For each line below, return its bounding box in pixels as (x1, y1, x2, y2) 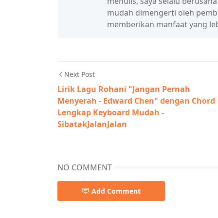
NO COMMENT (57, 162, 112, 173)
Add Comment (91, 186, 141, 196)
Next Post (64, 70, 95, 79)
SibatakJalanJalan (57, 119, 127, 129)
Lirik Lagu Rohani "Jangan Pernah (57, 84, 190, 94)
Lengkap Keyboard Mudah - (57, 107, 164, 118)
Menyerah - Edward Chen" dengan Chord (57, 95, 215, 106)
